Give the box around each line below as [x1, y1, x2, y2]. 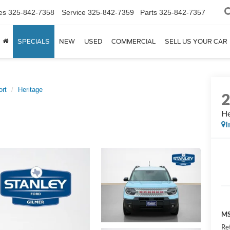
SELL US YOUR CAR [165, 37, 227, 45]
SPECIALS [17, 37, 50, 45]
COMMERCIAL [111, 37, 156, 45]
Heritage [18, 86, 43, 93]
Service [62, 8, 86, 16]
